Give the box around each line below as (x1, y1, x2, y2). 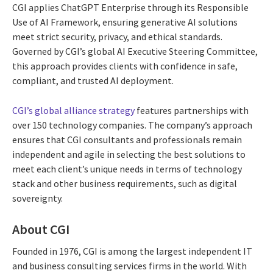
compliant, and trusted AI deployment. (12, 74, 174, 87)
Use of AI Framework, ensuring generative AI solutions (12, 16, 238, 29)
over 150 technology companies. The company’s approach (12, 119, 252, 132)
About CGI (12, 221, 69, 238)
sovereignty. (12, 192, 63, 205)
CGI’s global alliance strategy (12, 104, 135, 117)
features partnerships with (135, 104, 249, 117)
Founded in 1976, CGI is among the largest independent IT (12, 244, 252, 257)
